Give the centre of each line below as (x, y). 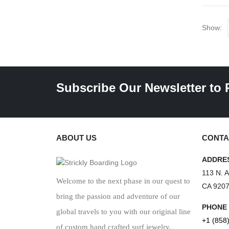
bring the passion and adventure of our (118, 196)
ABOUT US (76, 138)
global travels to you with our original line (123, 212)
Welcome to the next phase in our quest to (123, 181)
